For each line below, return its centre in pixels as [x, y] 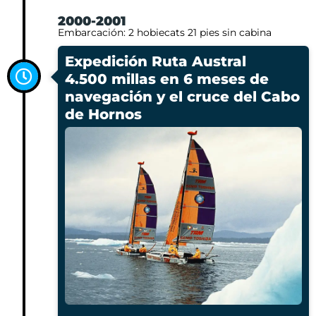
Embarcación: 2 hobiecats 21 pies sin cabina [165, 32]
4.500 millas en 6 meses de [167, 79]
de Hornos [103, 114]
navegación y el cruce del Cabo [182, 96]
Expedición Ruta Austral [156, 61]
